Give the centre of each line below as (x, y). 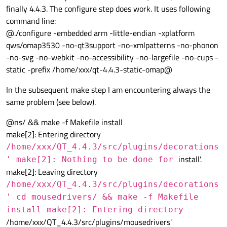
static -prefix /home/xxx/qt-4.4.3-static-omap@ (89, 70)
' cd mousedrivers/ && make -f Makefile (102, 197)
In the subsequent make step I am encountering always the (108, 90)
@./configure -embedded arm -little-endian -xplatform (100, 33)
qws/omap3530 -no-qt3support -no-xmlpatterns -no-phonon (112, 45)
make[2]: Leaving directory (52, 172)
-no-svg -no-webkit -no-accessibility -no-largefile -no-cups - (112, 58)
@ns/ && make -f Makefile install (64, 122)
